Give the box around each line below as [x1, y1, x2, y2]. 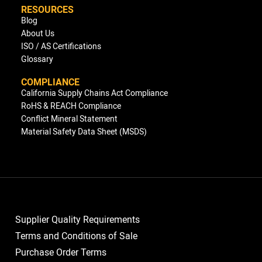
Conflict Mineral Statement [21, 112, 118, 124]
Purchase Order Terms [15, 245, 106, 258]
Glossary [21, 53, 53, 64]
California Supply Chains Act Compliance [21, 87, 168, 98]
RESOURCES [21, 2, 74, 16]
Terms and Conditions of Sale [15, 229, 137, 242]
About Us [21, 27, 54, 39]
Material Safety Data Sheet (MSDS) [21, 125, 147, 137]
